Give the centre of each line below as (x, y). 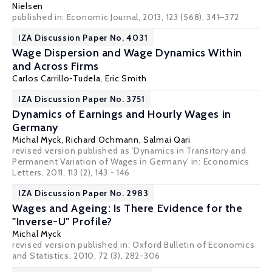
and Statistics (41, 256)
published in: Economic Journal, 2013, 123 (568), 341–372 (126, 17)
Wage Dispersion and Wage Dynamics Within (127, 53)
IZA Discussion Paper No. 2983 (83, 193)
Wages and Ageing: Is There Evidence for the (127, 208)
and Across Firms (56, 66)
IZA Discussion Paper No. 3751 (82, 99)
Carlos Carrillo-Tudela (56, 78)
